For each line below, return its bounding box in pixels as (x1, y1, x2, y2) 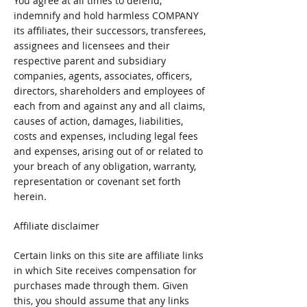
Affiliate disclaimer (14, 219, 99, 232)
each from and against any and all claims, (14, 99, 205, 112)
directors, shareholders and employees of (14, 84, 205, 97)
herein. (14, 190, 47, 203)
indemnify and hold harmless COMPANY (14, 9, 199, 22)
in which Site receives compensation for (14, 264, 197, 277)
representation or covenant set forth (14, 175, 181, 188)
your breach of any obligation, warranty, (14, 160, 196, 173)
